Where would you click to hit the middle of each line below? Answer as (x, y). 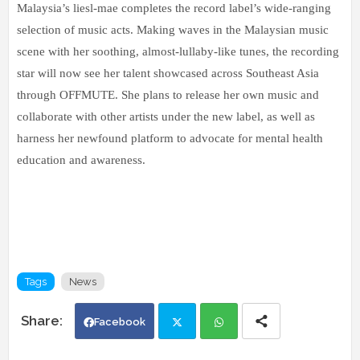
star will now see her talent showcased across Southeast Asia (168, 73)
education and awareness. (81, 160)
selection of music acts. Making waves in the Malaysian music (173, 29)
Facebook (120, 321)
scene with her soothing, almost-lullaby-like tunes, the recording (178, 51)
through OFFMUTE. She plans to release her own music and (168, 94)
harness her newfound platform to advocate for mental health (170, 138)
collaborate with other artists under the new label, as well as (166, 116)
